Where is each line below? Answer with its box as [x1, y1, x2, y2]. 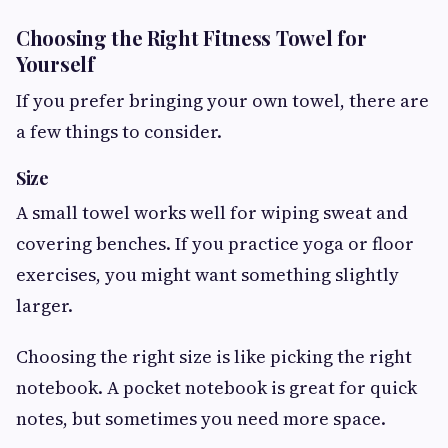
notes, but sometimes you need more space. [16, 406, 386, 432]
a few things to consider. [16, 118, 222, 144]
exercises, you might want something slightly [16, 262, 399, 288]
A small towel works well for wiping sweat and [16, 200, 408, 226]
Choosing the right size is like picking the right [16, 344, 412, 370]
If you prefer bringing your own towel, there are [16, 87, 429, 113]
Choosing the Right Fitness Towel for [16, 23, 367, 51]
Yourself [16, 49, 95, 77]
